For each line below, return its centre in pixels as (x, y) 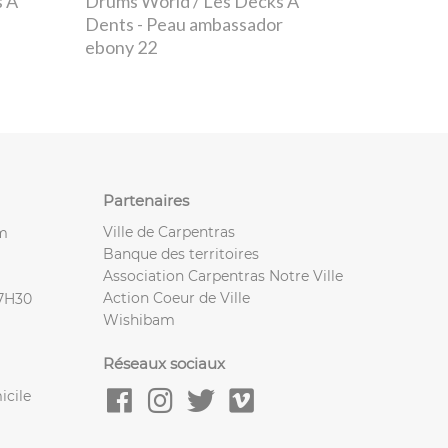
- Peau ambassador (209, 24)
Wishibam (139, 319)
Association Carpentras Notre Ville (223, 275)
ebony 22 (121, 47)
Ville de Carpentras (169, 231)
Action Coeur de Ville (176, 297)
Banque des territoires (181, 253)
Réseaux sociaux (164, 363)
